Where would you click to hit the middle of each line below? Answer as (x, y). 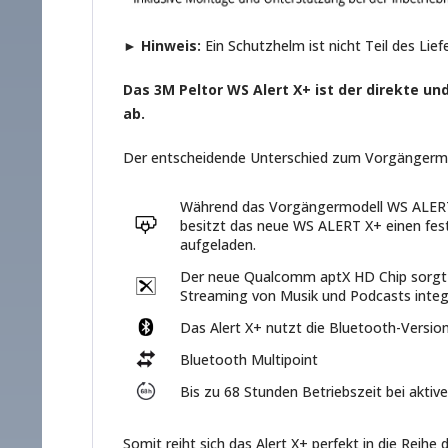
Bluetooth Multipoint (249, 360)
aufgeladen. (218, 245)
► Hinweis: (162, 46)
